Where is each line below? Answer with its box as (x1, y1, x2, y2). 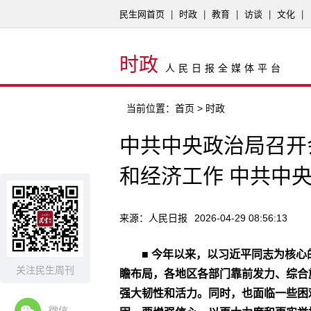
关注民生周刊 (16, 264, 74, 276)
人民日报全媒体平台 (165, 63, 284, 74)
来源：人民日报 (119, 212, 187, 224)
